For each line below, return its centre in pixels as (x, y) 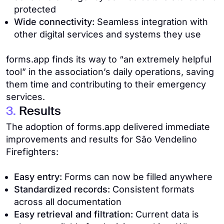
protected (35, 9)
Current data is (167, 214)
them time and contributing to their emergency (106, 84)
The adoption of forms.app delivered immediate (108, 127)
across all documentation (68, 202)
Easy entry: (39, 177)
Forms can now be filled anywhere (138, 177)
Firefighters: (32, 152)
